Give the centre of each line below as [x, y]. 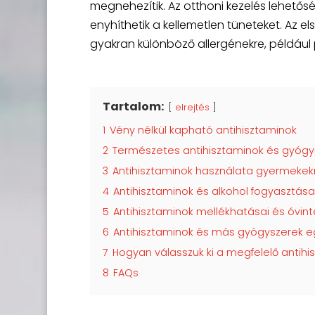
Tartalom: [134, 107]
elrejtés [192, 107]
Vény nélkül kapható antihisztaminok [203, 130]
